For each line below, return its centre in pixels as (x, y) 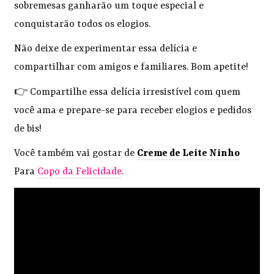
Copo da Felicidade (80, 172)
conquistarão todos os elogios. (84, 24)
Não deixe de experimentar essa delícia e (106, 49)
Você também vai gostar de (76, 154)
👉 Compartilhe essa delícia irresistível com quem (128, 92)
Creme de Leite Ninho (189, 154)
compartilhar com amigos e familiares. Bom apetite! (131, 68)
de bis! (28, 129)
